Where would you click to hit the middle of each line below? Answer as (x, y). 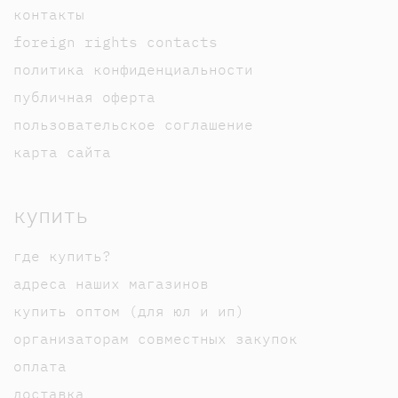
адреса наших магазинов (111, 284)
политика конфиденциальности (133, 70)
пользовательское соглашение (133, 125)
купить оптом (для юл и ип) (129, 311)
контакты (49, 15)
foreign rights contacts (115, 42)
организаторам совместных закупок (155, 339)
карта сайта (62, 152)
